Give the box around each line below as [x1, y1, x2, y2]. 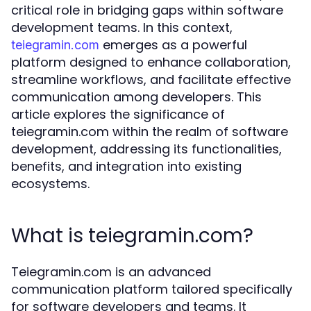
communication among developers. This [11, 88, 262, 106]
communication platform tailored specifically [11, 280, 292, 298]
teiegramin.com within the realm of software [11, 123, 288, 140]
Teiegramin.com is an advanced [11, 263, 211, 280]
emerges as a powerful [99, 36, 247, 53]
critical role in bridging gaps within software [11, 1, 283, 19]
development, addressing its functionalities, [11, 140, 282, 158]
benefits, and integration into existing [11, 158, 242, 175]
